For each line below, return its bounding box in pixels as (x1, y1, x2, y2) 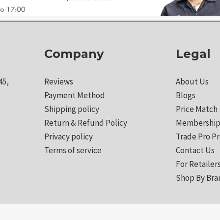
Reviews (44, 76, 74, 87)
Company (44, 47, 104, 61)
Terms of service (44, 145, 102, 156)
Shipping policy (44, 104, 100, 115)
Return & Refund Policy (44, 117, 128, 129)
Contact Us (175, 145, 215, 156)
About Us (175, 76, 209, 87)
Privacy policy (44, 131, 93, 142)
